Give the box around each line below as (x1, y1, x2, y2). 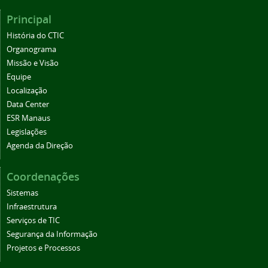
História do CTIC (7, 31, 64, 41)
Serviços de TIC (7, 215, 60, 226)
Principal (7, 12, 51, 27)
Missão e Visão (7, 58, 59, 69)
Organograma (7, 44, 56, 55)
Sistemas (7, 188, 38, 199)
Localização (7, 86, 47, 96)
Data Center (7, 99, 49, 110)
